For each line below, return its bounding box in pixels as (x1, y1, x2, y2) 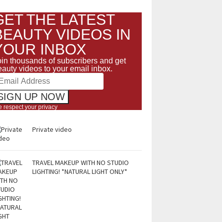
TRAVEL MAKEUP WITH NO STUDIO (32, 158, 129, 167)
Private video (32, 125, 72, 134)
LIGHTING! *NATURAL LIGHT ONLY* (32, 167, 127, 176)
